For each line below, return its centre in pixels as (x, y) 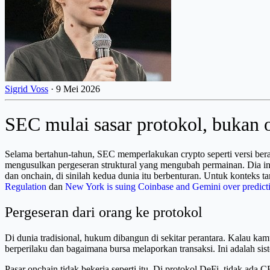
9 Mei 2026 (78, 89)
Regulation (26, 186)
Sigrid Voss (27, 89)
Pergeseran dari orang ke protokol (104, 212)
